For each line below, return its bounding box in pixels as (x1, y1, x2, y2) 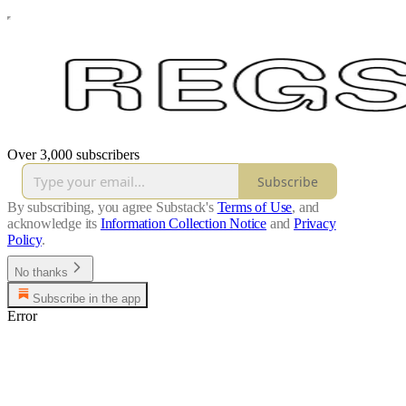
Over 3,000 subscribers (7, 147, 140, 162)
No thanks (14, 266, 68, 279)
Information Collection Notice (100, 216, 267, 231)
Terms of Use (217, 199, 293, 215)
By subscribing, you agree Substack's (7, 199, 214, 215)
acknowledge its (7, 216, 98, 231)
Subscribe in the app (33, 292, 140, 305)
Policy (7, 232, 42, 247)
